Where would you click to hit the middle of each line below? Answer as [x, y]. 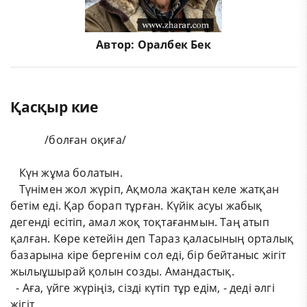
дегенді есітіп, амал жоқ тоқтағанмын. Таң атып [140, 222]
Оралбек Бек [174, 45]
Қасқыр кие [54, 107]
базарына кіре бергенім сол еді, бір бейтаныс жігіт [148, 255]
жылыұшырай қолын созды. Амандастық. [122, 271]
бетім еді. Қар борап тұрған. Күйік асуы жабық [136, 205]
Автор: [117, 45]
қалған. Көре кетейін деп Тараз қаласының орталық [152, 238]
